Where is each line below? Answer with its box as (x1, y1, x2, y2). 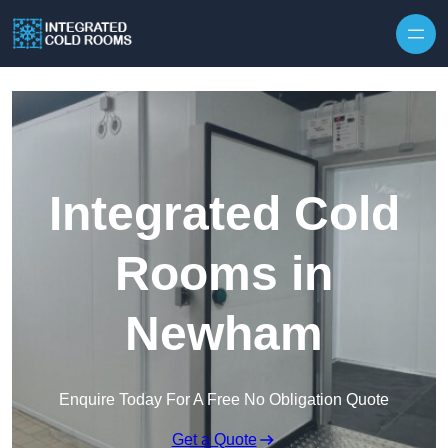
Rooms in (115, 247, 333, 301)
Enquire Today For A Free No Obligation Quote (59, 391, 389, 409)
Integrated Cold (48, 187, 400, 241)
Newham (125, 307, 323, 361)
